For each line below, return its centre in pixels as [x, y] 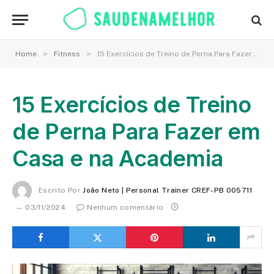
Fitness [67, 54]
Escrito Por [60, 191]
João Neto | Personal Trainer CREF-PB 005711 [168, 191]
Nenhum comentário [125, 207]
